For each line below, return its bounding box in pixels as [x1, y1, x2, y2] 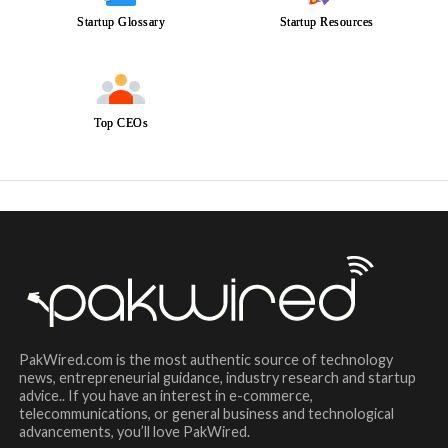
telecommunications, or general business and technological [18, 405, 394, 422]
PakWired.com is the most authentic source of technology [18, 351, 393, 368]
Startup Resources [279, 15, 374, 29]
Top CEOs [94, 116, 149, 130]
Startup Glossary [77, 15, 166, 29]
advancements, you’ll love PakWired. [18, 423, 250, 440]
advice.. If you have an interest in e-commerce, [18, 387, 313, 404]
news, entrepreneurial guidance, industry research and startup [18, 369, 416, 386]
